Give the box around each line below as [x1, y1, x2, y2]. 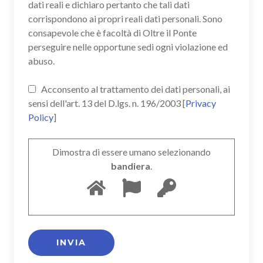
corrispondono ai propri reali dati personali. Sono [28, 12, 222, 24]
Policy [28, 111, 53, 123]
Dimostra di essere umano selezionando [52, 146, 211, 157]
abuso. [28, 55, 55, 66]
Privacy [186, 97, 216, 109]
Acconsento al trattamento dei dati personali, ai [39, 83, 230, 95]
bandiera [111, 160, 150, 171]
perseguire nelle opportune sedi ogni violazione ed [28, 41, 228, 52]
